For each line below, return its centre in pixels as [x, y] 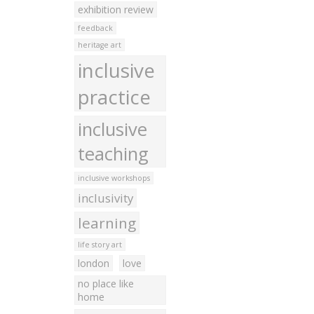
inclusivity [105, 198]
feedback [95, 28]
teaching [113, 154]
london [93, 263]
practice [114, 97]
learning [107, 223]
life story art [100, 245]
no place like [105, 284]
